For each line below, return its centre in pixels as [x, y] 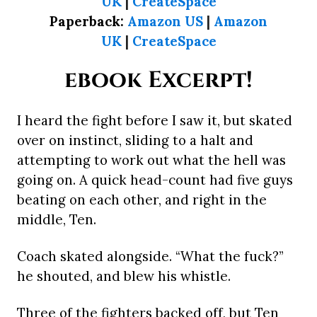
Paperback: [88, 22]
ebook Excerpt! [158, 81]
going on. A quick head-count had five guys [155, 180]
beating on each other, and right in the [142, 200]
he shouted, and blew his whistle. [124, 276]
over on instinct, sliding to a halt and [135, 140]
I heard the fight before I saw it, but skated [155, 121]
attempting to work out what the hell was [151, 160]
